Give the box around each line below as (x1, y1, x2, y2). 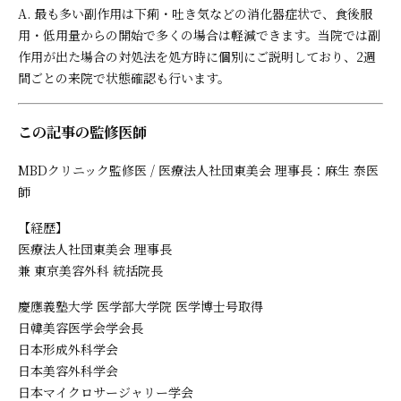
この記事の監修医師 (18, 121, 147, 143)
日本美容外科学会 (18, 361, 118, 380)
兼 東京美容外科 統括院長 (18, 260, 163, 279)
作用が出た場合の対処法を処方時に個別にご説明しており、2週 (18, 47, 376, 65)
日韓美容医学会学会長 (18, 318, 143, 337)
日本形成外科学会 (18, 339, 118, 358)
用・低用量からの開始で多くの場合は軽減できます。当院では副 (18, 25, 380, 44)
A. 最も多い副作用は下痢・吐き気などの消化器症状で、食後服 (18, 4, 372, 22)
